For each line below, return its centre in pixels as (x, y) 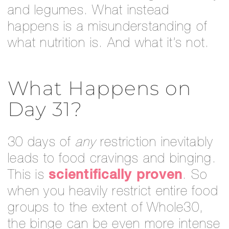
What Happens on (99, 88)
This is (28, 176)
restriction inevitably (155, 143)
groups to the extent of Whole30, (106, 208)
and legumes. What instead (89, 11)
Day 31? (45, 109)
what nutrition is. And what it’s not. (109, 44)
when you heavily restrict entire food (113, 192)
